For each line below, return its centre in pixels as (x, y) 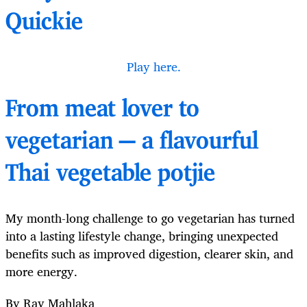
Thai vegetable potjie (110, 174)
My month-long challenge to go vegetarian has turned (150, 218)
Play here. (153, 66)
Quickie (44, 23)
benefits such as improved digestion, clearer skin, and (149, 253)
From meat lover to (102, 110)
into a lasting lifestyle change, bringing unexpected (142, 235)
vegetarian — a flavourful (132, 142)
